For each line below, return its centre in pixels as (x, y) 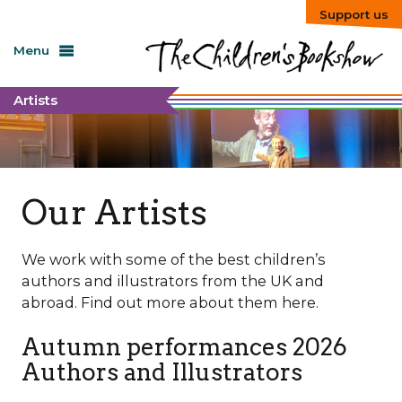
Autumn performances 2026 (184, 346)
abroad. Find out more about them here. (170, 302)
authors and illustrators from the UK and (172, 280)
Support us (354, 14)
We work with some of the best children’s (173, 259)
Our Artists (114, 213)
